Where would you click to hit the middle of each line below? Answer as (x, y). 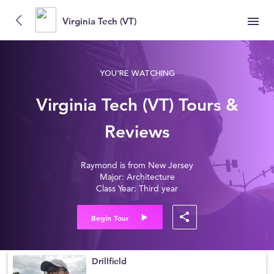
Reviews (137, 132)
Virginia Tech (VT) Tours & (137, 105)
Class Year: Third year (137, 189)
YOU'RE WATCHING (137, 74)
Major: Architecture (137, 177)
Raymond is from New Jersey (137, 166)
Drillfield (109, 261)
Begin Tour (110, 218)
